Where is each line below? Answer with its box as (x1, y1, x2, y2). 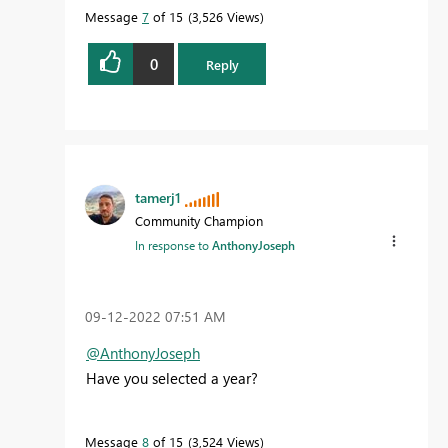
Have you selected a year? (86, 368, 258, 389)
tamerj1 (135, 188, 181, 208)
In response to (135, 237, 212, 254)
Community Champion (135, 212, 263, 230)
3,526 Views (192, 8, 260, 26)
